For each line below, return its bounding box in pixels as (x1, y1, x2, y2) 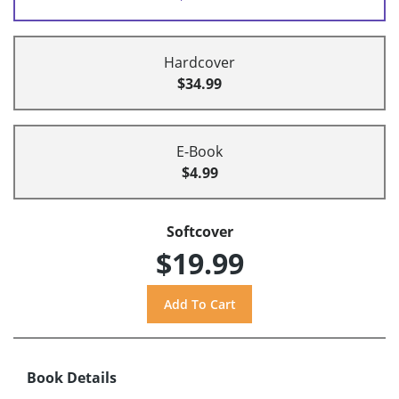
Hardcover (164, 53, 235, 73)
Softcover (166, 222, 233, 242)
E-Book (176, 142, 223, 162)
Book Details (27, 367, 117, 387)
